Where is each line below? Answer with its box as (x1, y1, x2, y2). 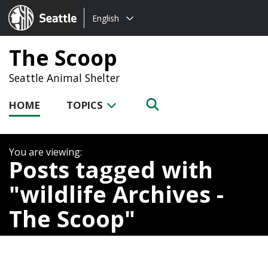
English (92, 12, 119, 24)
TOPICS (66, 98, 105, 112)
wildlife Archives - (20, 178, 224, 209)
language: (84, 26, 128, 39)
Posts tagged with (9, 153, 213, 185)
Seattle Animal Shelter (9, 71, 120, 85)
